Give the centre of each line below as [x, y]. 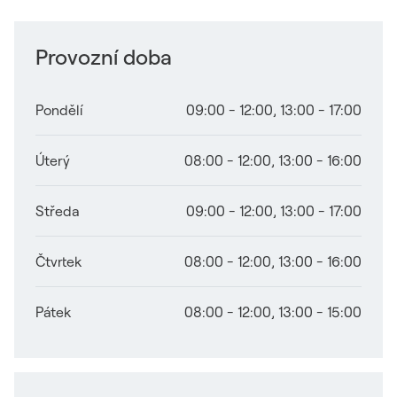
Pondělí [59, 110]
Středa [57, 211]
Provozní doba [104, 57]
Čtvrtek [58, 261]
